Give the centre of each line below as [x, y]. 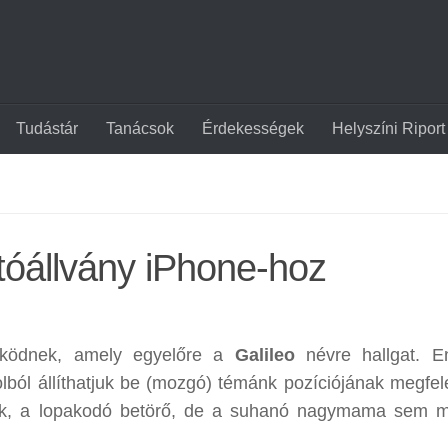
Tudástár [47, 128]
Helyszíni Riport [388, 128]
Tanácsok [140, 128]
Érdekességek [253, 128]
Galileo [264, 355]
